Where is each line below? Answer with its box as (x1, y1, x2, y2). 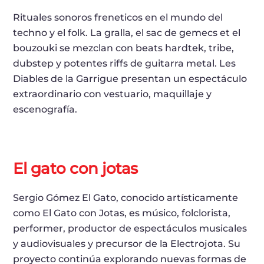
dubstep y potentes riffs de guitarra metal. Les (13, 57, 236, 69)
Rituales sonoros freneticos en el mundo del (13, 11, 223, 23)
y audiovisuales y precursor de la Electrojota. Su (13, 237, 241, 249)
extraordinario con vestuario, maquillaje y (13, 88, 212, 100)
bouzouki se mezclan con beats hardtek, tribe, (13, 42, 235, 54)
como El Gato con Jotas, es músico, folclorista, (13, 207, 231, 219)
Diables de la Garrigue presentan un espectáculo (13, 72, 247, 84)
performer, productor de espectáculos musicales (13, 222, 247, 234)
